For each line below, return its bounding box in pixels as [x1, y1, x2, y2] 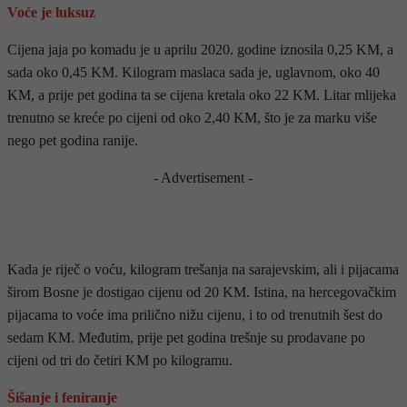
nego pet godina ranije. [7, 132, 138, 148]
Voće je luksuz [7, 4, 95, 20]
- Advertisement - [154, 169, 253, 185]
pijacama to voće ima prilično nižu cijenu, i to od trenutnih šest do [7, 306, 382, 323]
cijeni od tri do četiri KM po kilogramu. [7, 352, 233, 368]
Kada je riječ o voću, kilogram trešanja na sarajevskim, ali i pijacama [7, 261, 399, 277]
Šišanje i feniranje [7, 389, 117, 405]
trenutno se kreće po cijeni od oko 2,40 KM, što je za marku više [7, 109, 377, 125]
